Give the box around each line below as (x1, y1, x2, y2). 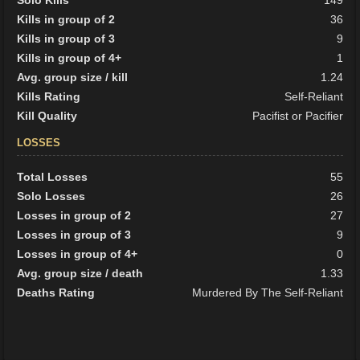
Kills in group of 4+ (17, 51, 122, 65)
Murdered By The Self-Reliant (191, 286, 343, 300)
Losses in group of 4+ (17, 247, 138, 261)
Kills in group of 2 (17, 13, 116, 27)
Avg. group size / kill (17, 71, 129, 84)
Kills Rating (17, 90, 81, 104)
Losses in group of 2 (17, 209, 132, 223)
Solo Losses (17, 190, 86, 203)
